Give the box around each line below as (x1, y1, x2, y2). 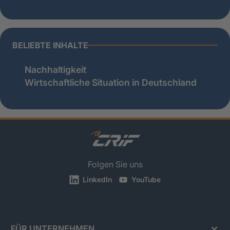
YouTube (129, 175, 161, 184)
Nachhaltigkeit (25, 64, 86, 75)
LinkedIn (81, 175, 112, 184)
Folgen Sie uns (87, 159, 143, 170)
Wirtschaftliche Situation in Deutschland (25, 76, 197, 88)
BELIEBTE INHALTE (12, 40, 88, 50)
